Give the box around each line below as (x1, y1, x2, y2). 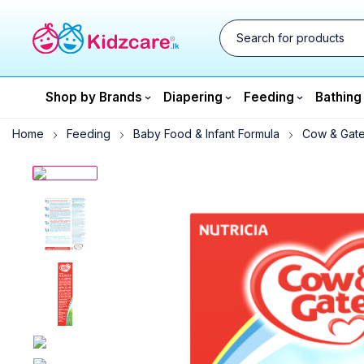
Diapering (163, 89, 223, 105)
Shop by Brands (45, 89, 142, 105)
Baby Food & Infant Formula (133, 127, 279, 141)
